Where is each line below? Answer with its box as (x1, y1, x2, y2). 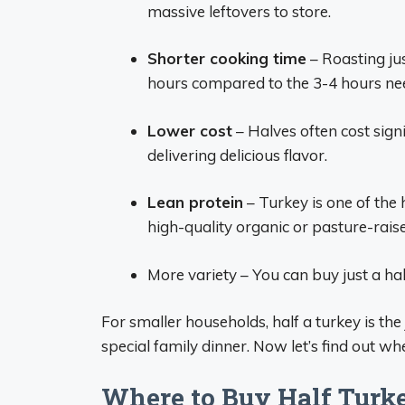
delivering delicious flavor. (147, 145, 327, 165)
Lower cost (147, 120, 232, 140)
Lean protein (147, 193, 243, 212)
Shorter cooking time (147, 49, 306, 68)
